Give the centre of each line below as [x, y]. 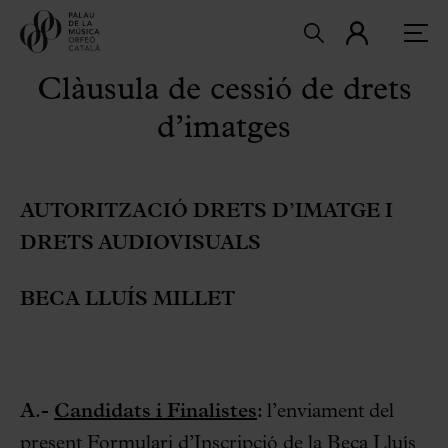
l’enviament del [330, 412]
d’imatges [224, 129]
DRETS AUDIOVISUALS [140, 244]
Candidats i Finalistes [155, 412]
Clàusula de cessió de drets [224, 91]
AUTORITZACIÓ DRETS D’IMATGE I [206, 212]
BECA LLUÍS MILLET [127, 300]
